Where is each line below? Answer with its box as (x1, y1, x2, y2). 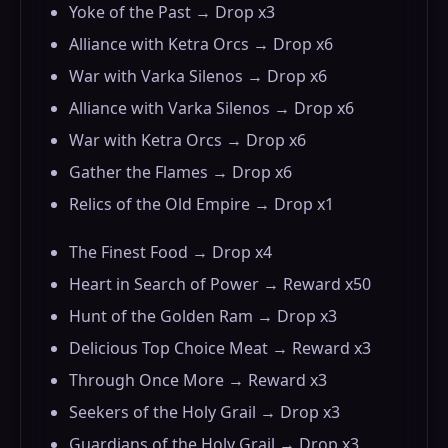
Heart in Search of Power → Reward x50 (69, 273, 371, 295)
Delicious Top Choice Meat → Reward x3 (69, 337, 371, 359)
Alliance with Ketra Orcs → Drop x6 (69, 33, 333, 55)
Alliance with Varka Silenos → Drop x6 (69, 97, 354, 119)
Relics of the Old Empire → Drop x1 (69, 193, 334, 215)
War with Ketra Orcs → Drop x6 (69, 129, 306, 151)
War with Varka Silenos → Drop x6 (69, 65, 327, 87)
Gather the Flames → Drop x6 (69, 161, 292, 183)
